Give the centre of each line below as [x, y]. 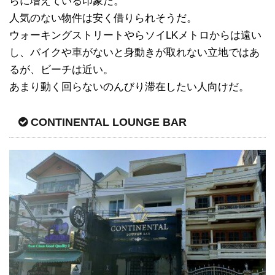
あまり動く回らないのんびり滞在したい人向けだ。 [129, 87]
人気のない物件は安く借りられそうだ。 [103, 18]
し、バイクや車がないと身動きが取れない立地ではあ [134, 52]
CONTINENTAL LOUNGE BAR [109, 122]
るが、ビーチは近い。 [61, 69]
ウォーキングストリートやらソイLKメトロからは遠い [135, 35]
